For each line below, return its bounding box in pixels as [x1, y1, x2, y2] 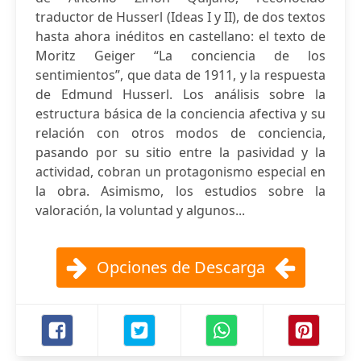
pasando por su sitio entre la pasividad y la [35, 143, 326, 161]
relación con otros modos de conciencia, [35, 124, 326, 142]
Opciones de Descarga [96, 256, 265, 278]
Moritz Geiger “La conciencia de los [35, 47, 326, 64]
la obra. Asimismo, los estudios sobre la [35, 182, 326, 200]
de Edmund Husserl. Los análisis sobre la [35, 85, 326, 103]
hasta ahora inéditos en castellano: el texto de [35, 27, 326, 45]
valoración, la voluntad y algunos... [35, 201, 245, 219]
